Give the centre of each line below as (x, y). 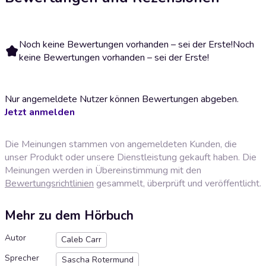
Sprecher (22, 258)
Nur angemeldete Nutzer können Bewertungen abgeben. (122, 99)
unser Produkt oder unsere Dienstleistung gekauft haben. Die (131, 157)
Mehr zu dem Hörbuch (69, 216)
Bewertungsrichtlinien (49, 183)
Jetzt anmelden (40, 112)
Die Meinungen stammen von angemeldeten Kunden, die (121, 144)
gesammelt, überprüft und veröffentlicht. (178, 183)
